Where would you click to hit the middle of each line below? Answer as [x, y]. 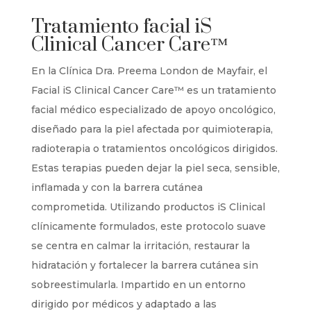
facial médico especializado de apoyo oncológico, [153, 109]
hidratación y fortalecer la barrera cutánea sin [144, 265]
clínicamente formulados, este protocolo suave [148, 226]
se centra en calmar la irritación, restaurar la [140, 245]
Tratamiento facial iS [121, 26]
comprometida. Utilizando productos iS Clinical [148, 207]
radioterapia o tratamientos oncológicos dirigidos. [154, 148]
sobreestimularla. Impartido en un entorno [138, 284]
